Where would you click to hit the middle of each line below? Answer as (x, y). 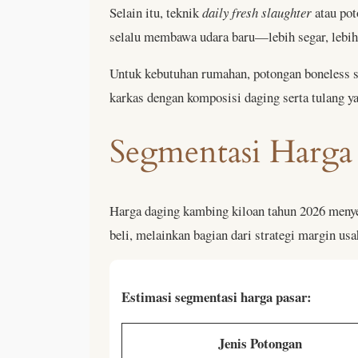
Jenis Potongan (260, 343)
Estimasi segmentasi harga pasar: (217, 297)
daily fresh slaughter (257, 12)
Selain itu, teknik (156, 12)
